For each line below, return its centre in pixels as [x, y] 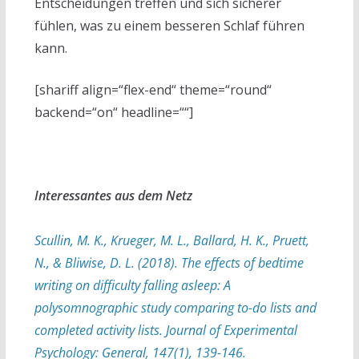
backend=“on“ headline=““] [113, 112]
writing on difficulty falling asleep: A [132, 285]
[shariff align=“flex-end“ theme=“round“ [153, 89]
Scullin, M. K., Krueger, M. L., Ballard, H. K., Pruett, [171, 240]
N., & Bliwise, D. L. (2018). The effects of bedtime [169, 262]
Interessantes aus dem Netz [113, 195]
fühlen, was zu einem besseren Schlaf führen [169, 25]
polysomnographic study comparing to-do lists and [175, 307]
